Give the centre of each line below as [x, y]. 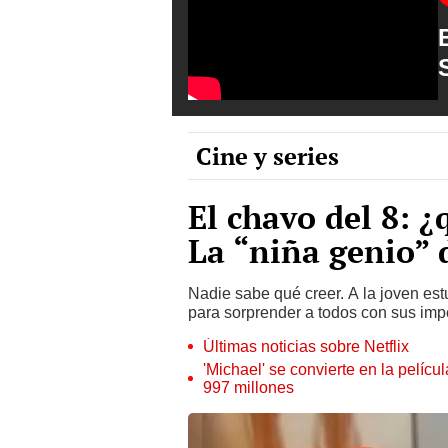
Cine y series [267, 155]
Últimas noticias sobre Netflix [306, 346]
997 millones [248, 387]
